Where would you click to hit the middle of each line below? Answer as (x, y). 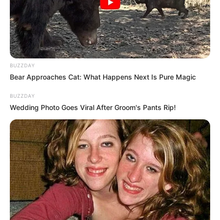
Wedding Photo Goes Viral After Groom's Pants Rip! (93, 108)
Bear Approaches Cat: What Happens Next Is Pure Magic (103, 77)
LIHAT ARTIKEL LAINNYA (115, 204)
